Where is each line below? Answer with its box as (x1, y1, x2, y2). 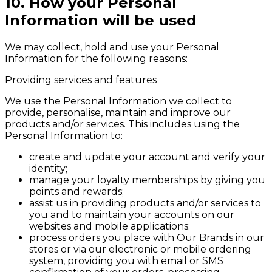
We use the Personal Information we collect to (5, 95, 232, 107)
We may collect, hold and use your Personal (5, 41, 219, 53)
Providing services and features (5, 74, 157, 86)
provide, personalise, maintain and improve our (5, 107, 231, 119)
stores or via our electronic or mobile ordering (29, 243, 251, 256)
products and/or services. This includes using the (5, 118, 240, 131)
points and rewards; (29, 186, 124, 198)
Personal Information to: (5, 130, 123, 142)
